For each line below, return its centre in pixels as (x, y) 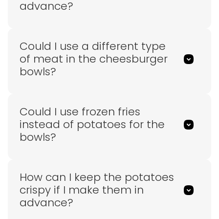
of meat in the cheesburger (94, 59)
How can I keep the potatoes (97, 177)
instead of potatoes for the (92, 125)
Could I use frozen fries (80, 112)
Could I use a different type (93, 46)
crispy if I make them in (82, 190)
